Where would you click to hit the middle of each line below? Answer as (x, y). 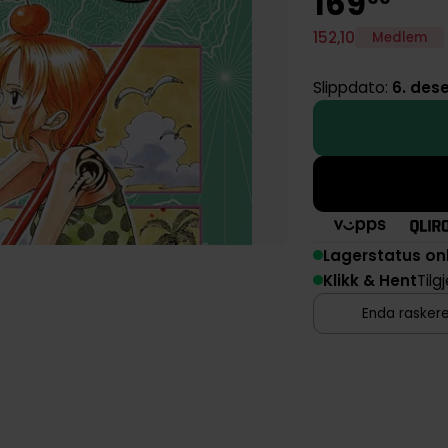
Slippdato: (353, 88)
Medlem (400, 38)
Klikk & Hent (370, 280)
